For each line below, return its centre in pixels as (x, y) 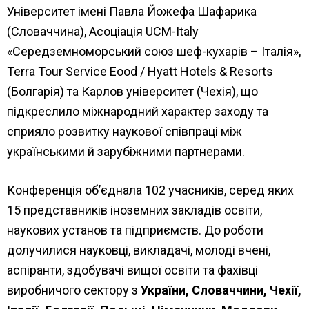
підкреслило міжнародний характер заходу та (138, 111)
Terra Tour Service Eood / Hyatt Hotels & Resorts (140, 71)
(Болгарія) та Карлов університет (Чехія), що (132, 91)
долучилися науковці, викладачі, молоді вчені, (139, 250)
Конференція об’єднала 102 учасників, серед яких (150, 190)
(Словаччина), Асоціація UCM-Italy (103, 31)
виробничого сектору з (74, 290)
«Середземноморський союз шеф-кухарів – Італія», (154, 51)
